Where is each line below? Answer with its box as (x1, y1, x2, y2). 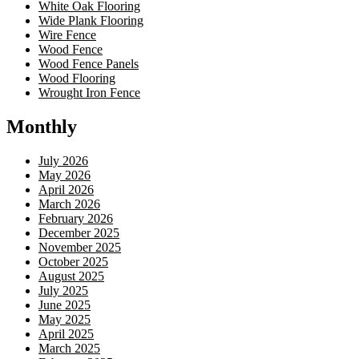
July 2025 (38, 283, 88, 297)
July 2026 (38, 153, 88, 167)
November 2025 (38, 240, 121, 254)
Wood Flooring (38, 71, 115, 85)
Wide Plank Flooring (38, 13, 143, 27)
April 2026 (38, 182, 94, 196)
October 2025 (38, 254, 108, 268)
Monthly (6, 115, 77, 137)
